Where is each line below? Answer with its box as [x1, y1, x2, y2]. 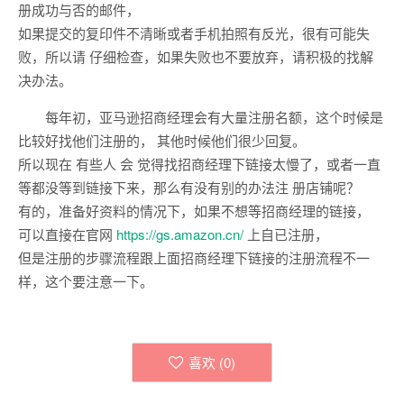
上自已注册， [243, 225, 328, 244]
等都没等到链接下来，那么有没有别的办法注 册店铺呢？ [18, 178, 360, 197]
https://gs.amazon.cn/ [116, 225, 243, 244]
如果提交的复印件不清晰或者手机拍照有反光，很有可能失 [18, 23, 370, 43]
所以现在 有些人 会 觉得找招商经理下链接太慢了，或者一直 [18, 154, 381, 174]
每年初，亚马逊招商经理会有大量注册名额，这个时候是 [45, 107, 383, 127]
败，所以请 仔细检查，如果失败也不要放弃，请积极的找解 [18, 47, 373, 67]
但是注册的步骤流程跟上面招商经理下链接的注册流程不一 [18, 248, 370, 268]
